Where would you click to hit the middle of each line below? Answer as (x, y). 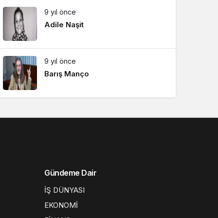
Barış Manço (67, 73)
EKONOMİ (61, 205)
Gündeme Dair (71, 173)
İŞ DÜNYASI (64, 190)
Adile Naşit (64, 24)
